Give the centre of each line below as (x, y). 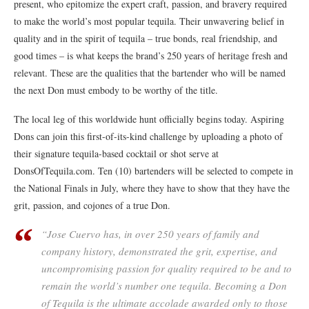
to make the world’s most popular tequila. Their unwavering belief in (149, 21)
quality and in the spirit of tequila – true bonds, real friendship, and (146, 38)
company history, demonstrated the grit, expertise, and (159, 251)
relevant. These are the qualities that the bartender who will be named (150, 72)
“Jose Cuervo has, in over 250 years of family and (150, 233)
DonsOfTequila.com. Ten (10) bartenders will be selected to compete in (153, 170)
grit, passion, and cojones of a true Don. (92, 205)
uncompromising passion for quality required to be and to (167, 268)
